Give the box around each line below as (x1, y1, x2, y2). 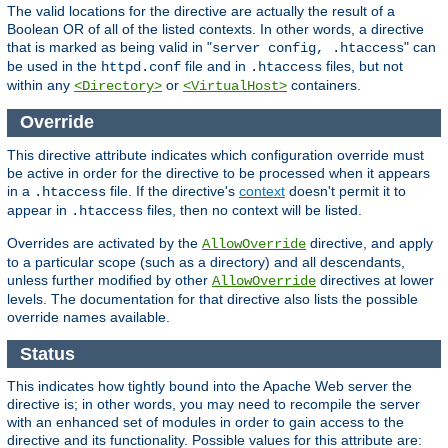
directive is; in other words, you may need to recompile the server (7, 396, 420, 413)
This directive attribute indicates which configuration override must (7, 146, 424, 163)
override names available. (7, 308, 170, 325)
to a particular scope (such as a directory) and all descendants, (7, 253, 405, 270)
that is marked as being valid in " (7, 38, 212, 55)
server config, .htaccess (212, 39, 404, 56)
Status (19, 343, 80, 364)
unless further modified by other (7, 271, 212, 288)
